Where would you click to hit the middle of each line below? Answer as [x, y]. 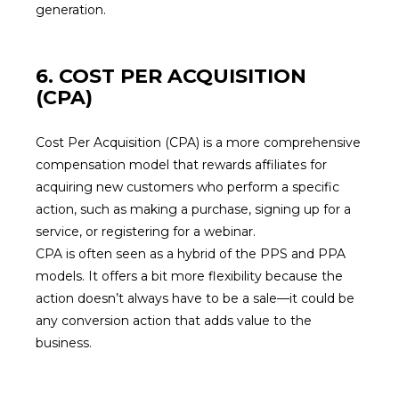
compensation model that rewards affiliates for [181, 165]
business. [64, 343]
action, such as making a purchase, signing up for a [193, 209]
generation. [71, 10]
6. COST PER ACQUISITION [171, 76]
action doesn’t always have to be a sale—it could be [195, 298]
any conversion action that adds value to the [174, 321]
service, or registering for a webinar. [146, 232]
